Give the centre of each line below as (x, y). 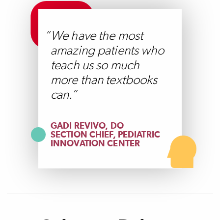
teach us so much (95, 65)
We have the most (97, 36)
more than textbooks (104, 80)
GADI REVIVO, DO (87, 126)
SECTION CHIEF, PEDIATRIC (105, 135)
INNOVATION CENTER (96, 144)
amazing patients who (108, 50)
